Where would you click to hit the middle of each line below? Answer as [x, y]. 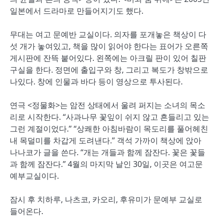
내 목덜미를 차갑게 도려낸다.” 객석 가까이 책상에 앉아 [106, 140]
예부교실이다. [34, 176]
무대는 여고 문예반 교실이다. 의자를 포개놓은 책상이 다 [108, 34]
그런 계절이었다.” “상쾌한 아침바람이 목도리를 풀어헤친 [109, 129]
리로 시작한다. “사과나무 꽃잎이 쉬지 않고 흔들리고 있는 [110, 117]
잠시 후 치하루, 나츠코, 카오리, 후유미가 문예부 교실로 [106, 199]
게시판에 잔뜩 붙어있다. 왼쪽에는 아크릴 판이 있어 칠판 [108, 58]
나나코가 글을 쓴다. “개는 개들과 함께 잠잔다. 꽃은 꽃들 [108, 152]
